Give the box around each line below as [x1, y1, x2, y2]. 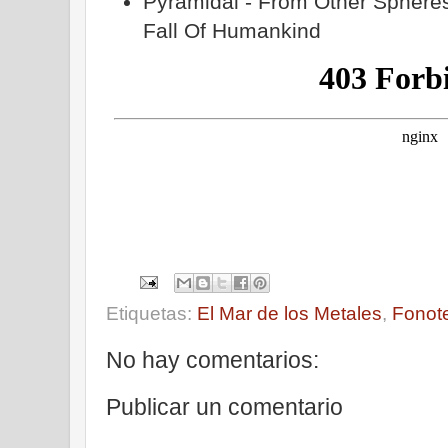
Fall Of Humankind [143, 18, 322, 42]
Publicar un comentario [106, 393, 343, 420]
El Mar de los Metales [197, 302, 382, 324]
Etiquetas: [106, 302, 197, 324]
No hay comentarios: [106, 346, 319, 373]
